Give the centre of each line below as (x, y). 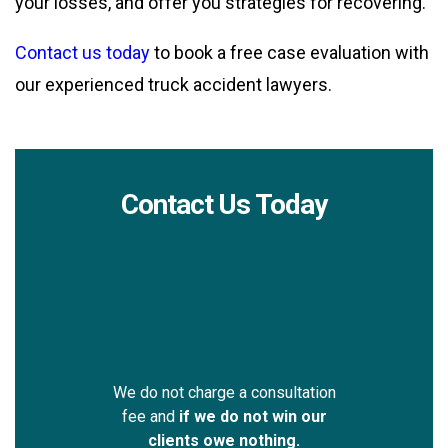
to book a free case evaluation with (289, 53)
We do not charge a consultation (224, 393)
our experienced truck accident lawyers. (173, 85)
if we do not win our (252, 417)
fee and (150, 417)
